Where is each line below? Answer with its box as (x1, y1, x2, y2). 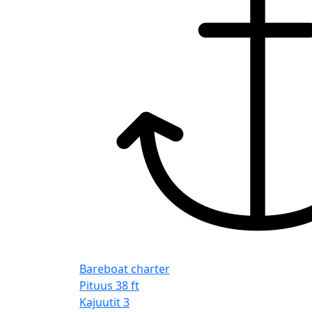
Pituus (79, 277, 113, 293)
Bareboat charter (79, 260, 170, 276)
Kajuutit (79, 294, 120, 310)
